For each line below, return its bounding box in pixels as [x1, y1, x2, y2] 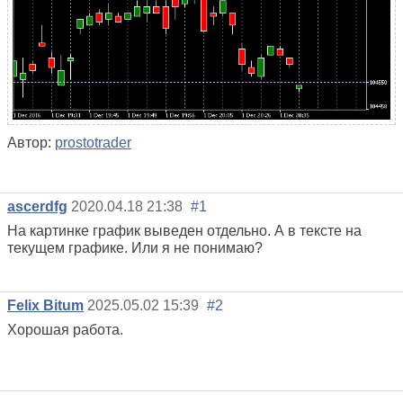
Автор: [7, 134, 55, 150]
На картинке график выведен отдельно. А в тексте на [7, 223, 362, 239]
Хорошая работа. [7, 322, 123, 338]
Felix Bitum [7, 298, 84, 314]
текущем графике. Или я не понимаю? [7, 240, 263, 256]
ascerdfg [7, 199, 67, 215]
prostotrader [55, 134, 131, 150]
